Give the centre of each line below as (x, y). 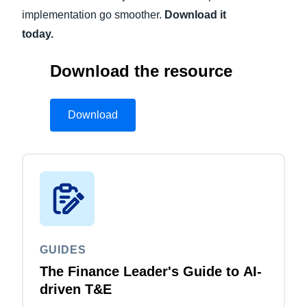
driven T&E (76, 290)
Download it (195, 15)
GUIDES (63, 250)
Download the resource (141, 71)
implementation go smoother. (93, 15)
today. (38, 34)
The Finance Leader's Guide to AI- (151, 272)
